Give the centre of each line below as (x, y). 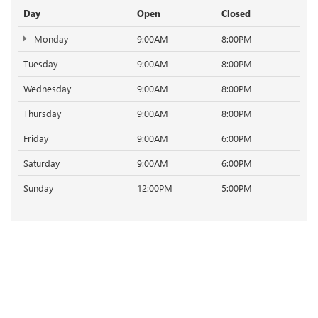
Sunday (38, 188)
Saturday (42, 163)
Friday (36, 138)
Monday (49, 39)
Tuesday (40, 64)
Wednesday (47, 89)
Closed (236, 13)
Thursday (42, 114)
